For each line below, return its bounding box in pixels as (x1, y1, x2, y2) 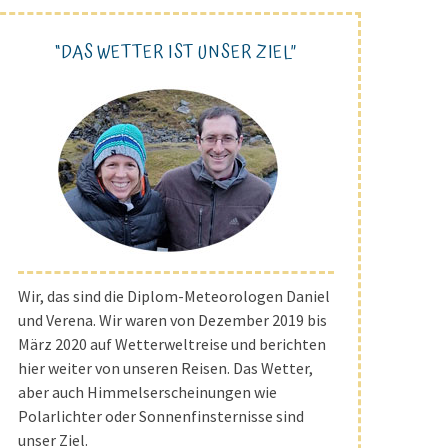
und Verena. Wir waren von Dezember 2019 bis (18, 310, 327, 330)
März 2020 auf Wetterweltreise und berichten (18, 334, 326, 354)
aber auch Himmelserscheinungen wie (18, 382, 277, 402)
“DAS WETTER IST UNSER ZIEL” (54, 38, 298, 67)
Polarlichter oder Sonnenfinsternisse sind (18, 406, 304, 426)
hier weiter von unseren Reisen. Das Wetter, (18, 358, 313, 378)
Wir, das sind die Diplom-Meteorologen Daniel (18, 286, 330, 306)
